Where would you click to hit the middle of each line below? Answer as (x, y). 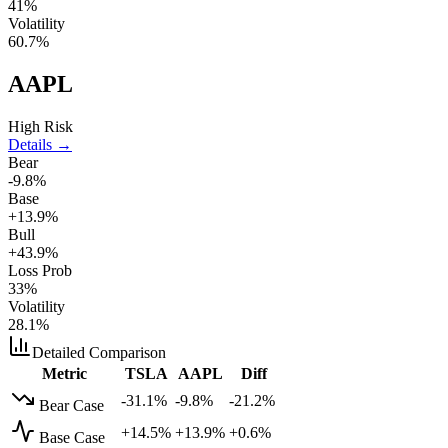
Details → (40, 144)
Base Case (72, 437)
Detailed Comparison (99, 352)
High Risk (40, 126)
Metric (64, 373)
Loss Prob (40, 270)
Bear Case (71, 405)
